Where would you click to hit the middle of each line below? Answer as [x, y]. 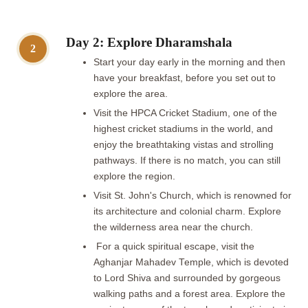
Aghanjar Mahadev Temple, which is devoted [191, 262]
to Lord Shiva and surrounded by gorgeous [187, 278]
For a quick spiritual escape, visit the [174, 246]
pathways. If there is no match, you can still [187, 160]
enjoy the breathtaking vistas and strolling [184, 144]
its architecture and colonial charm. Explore [187, 211]
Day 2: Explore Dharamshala [149, 42]
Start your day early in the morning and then [189, 62]
